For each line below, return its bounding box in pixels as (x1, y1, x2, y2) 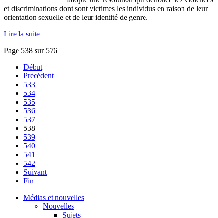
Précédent (23, 72, 54, 80)
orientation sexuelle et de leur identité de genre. (4, 13, 148, 22)
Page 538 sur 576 (4, 46, 57, 55)
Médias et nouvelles (23, 193, 84, 202)
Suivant (23, 168, 47, 177)
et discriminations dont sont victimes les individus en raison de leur (4, 4, 208, 13)
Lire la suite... (4, 30, 46, 38)
